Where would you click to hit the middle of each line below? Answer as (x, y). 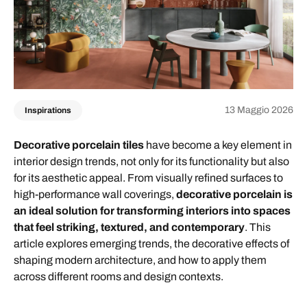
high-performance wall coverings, (95, 194)
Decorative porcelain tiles (79, 145)
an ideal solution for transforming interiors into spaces (152, 210)
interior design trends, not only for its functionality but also (151, 161)
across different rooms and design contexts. (119, 276)
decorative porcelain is (234, 194)
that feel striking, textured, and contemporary (129, 227)
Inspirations (48, 110)
